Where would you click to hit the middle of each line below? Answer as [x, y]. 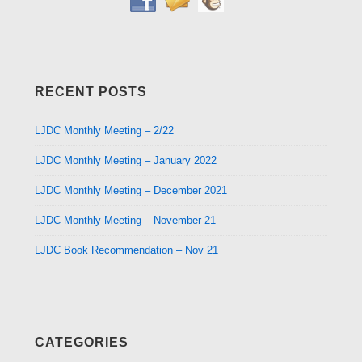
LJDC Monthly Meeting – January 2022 [126, 160]
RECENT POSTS [91, 92]
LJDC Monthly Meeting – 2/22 [104, 130]
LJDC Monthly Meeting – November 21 [125, 220]
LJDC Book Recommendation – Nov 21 [126, 250]
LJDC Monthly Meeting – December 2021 [131, 190]
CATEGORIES [82, 342]
